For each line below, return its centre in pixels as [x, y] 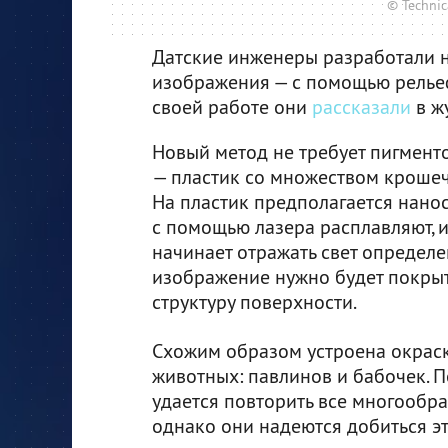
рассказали [361, 106]
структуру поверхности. [254, 301]
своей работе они [232, 106]
